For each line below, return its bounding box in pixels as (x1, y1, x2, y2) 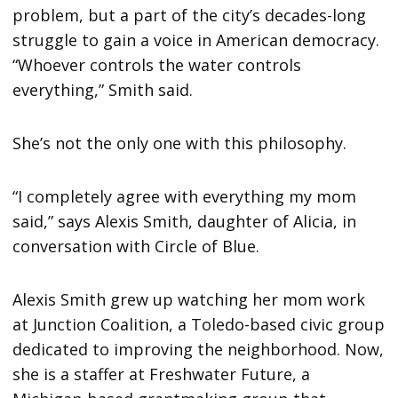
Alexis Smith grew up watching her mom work (12, 289, 366, 311)
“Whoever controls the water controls (12, 54, 302, 76)
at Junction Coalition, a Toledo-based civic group (12, 314, 386, 336)
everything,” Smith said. (12, 79, 194, 101)
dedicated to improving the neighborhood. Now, (12, 338, 385, 361)
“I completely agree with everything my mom (12, 186, 357, 208)
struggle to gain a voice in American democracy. (12, 29, 380, 52)
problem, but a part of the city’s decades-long (12, 4, 367, 27)
